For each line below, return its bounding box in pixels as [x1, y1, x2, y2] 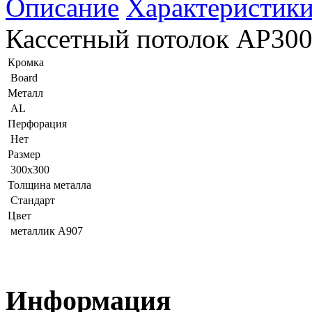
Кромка [8, 56, 44, 69]
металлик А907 [10, 225, 83, 237]
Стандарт [10, 194, 55, 207]
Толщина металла [8, 179, 91, 192]
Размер [8, 148, 40, 161]
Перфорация [8, 118, 67, 130]
